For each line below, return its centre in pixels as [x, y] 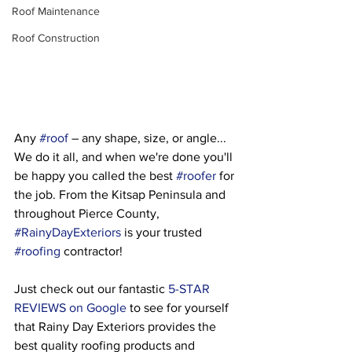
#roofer [196, 176]
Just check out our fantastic [91, 289]
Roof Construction [56, 38]
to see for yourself [179, 308]
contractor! [92, 251]
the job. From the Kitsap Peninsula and [121, 194]
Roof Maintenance [56, 11]
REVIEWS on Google [70, 308]
